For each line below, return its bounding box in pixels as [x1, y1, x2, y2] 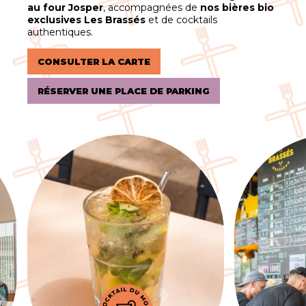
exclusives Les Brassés [27, 14, 145, 26]
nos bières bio [200, 1, 274, 14]
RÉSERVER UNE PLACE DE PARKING [38, 85, 210, 96]
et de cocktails [145, 14, 217, 26]
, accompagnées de [103, 1, 200, 14]
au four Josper [27, 1, 103, 14]
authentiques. [27, 26, 93, 38]
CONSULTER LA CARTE [38, 56, 150, 67]
